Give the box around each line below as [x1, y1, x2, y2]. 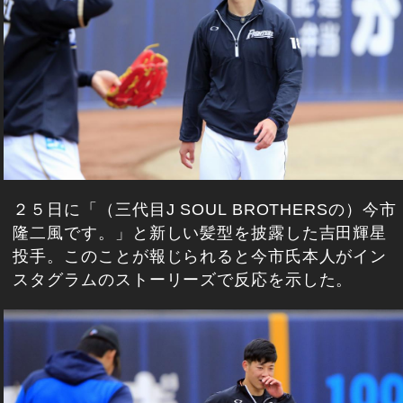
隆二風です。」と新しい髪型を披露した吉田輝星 [13, 224, 388, 243]
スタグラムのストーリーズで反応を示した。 [13, 271, 354, 290]
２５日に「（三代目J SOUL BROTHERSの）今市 [13, 201, 397, 219]
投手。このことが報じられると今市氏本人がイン [13, 247, 388, 266]
